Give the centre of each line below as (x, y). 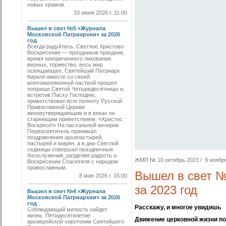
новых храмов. (48, 5)
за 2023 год (166, 190)
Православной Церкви (56, 107)
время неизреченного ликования (69, 59)
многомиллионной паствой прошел (72, 83)
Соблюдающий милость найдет (67, 209)
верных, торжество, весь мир (65, 65)
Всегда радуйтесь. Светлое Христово (75, 46)
